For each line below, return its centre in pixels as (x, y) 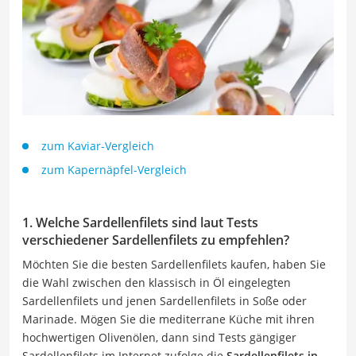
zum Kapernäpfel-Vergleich (114, 169)
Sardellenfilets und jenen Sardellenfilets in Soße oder (164, 300)
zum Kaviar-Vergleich (98, 145)
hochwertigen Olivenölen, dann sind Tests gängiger (159, 337)
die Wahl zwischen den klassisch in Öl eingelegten (157, 282)
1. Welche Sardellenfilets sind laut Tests (140, 222)
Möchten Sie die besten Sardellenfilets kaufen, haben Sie (174, 264)
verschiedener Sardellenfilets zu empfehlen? (156, 240)
